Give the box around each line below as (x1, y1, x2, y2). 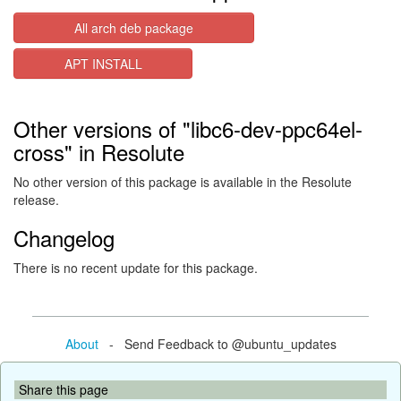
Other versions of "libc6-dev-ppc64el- (13, 113, 363, 144)
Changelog (13, 222, 115, 253)
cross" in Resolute (13, 136, 184, 167)
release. (13, 191, 59, 209)
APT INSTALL (64, 55, 142, 73)
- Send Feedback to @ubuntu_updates (98, 334, 337, 353)
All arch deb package (73, 19, 193, 37)
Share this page (19, 380, 108, 398)
